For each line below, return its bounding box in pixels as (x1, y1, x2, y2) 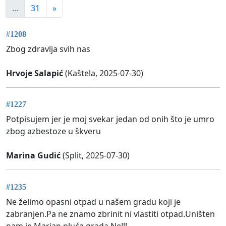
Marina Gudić (6, 150, 61, 161)
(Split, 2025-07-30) (61, 150, 130, 161)
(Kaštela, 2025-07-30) (63, 68, 143, 79)
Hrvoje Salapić (6, 68, 63, 79)
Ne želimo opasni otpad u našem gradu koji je (6, 196, 181, 207)
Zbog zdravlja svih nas (6, 43, 90, 55)
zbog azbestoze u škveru (6, 126, 101, 137)
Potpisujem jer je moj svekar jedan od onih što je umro (6, 114, 214, 125)
